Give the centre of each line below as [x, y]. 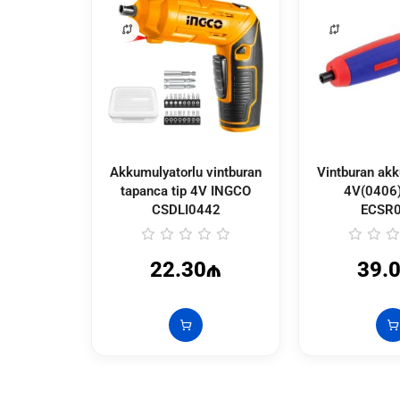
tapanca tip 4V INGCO [186, 191]
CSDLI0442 [186, 209]
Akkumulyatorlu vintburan [186, 172]
